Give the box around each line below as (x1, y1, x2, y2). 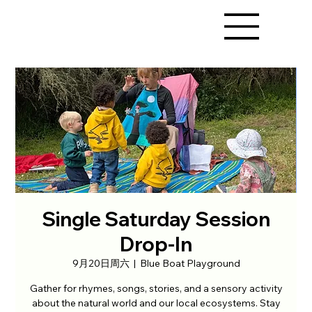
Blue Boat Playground (139, 257, 240, 270)
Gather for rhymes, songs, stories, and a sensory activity (29, 282, 283, 295)
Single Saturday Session (42, 207, 270, 231)
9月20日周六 (72, 257, 130, 270)
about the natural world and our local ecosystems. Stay (31, 297, 281, 309)
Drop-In (120, 232, 192, 256)
